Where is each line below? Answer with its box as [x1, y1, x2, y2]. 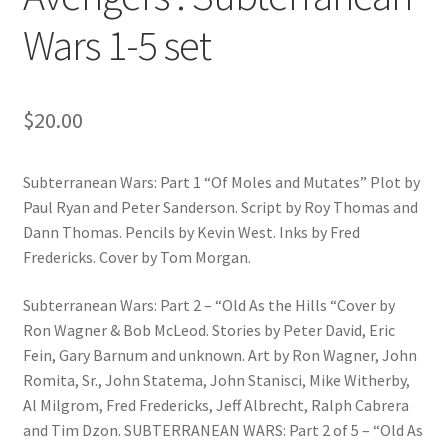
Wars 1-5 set [22, 19, 211, 71]
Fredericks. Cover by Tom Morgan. [22, 247, 251, 268]
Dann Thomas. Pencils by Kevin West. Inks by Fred [22, 222, 360, 243]
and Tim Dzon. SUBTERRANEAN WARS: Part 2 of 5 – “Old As [22, 419, 423, 440]
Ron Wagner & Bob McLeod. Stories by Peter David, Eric [22, 319, 395, 340]
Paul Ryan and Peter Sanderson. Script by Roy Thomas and [22, 197, 418, 218]
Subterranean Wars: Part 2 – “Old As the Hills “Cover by [22, 294, 395, 315]
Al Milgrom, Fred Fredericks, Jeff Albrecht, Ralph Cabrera [22, 394, 409, 415]
